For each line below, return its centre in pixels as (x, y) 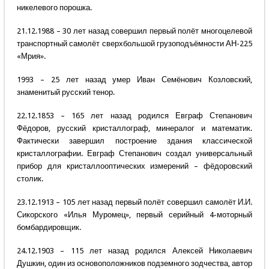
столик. (30, 179)
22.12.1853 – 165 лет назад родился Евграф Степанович (134, 116)
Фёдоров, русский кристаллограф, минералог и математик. (134, 128)
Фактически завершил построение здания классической (134, 141)
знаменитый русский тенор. (65, 92)
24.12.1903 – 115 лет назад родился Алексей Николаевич (134, 251)
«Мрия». (31, 56)
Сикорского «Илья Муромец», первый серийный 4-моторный (134, 215)
